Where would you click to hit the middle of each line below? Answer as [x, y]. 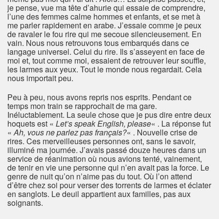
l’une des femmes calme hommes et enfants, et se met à [104, 17]
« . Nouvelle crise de [162, 132]
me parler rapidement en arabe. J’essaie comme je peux [104, 25]
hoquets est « [32, 124]
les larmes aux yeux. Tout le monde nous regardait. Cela [105, 69]
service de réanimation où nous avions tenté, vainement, [105, 159]
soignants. [25, 203]
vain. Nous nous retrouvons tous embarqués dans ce [98, 43]
